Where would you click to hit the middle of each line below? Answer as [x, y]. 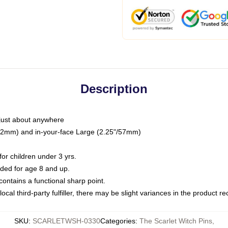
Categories [118, 221]
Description [114, 89]
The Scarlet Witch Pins [176, 221]
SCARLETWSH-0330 [66, 221]
